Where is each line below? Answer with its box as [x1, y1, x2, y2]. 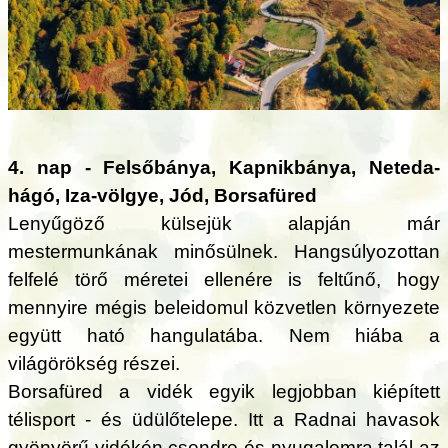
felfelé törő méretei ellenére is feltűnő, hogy [8, 268, 440, 290]
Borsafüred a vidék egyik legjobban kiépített [8, 380, 440, 402]
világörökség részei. [8, 352, 180, 374]
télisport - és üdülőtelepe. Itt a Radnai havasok [8, 408, 440, 430]
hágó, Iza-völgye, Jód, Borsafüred [8, 184, 317, 206]
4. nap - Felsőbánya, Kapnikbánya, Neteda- [8, 156, 440, 178]
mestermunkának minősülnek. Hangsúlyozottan [8, 240, 440, 262]
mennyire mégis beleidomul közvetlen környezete [8, 296, 440, 318]
